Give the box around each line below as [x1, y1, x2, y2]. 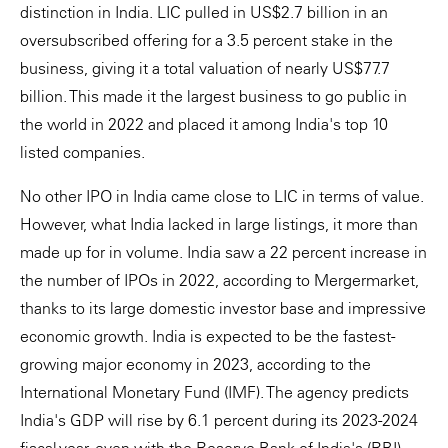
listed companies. [20, 142, 145, 162]
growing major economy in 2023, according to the [20, 354, 371, 374]
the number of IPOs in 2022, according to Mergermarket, [20, 270, 419, 290]
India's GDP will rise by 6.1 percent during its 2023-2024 [20, 410, 418, 430]
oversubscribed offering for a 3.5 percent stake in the [20, 30, 393, 50]
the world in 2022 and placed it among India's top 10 [20, 114, 388, 134]
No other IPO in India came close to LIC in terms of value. [20, 186, 424, 206]
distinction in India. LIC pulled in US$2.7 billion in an [20, 2, 388, 22]
